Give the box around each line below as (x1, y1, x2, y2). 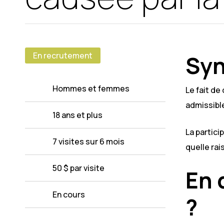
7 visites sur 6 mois (52, 136, 124, 147)
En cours (52, 189, 85, 200)
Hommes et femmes (52, 83, 129, 94)
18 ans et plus (52, 109, 102, 121)
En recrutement (33, 50, 92, 61)
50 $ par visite (52, 162, 104, 174)
